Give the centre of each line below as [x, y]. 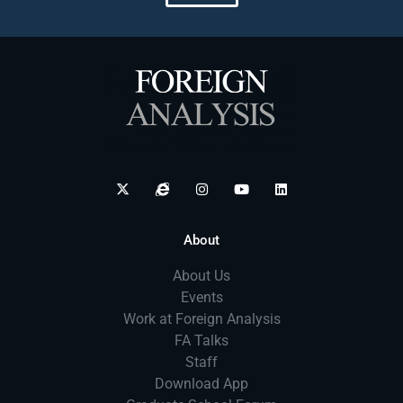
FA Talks [201, 340]
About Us [201, 275]
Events [201, 297]
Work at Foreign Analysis [201, 318]
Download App [201, 383]
